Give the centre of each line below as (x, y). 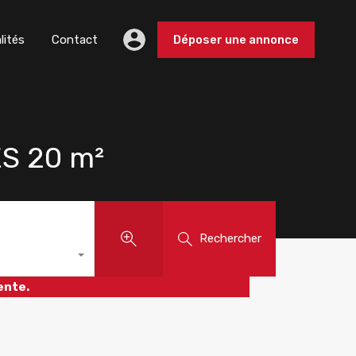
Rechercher (230, 238)
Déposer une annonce (236, 40)
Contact (75, 40)
